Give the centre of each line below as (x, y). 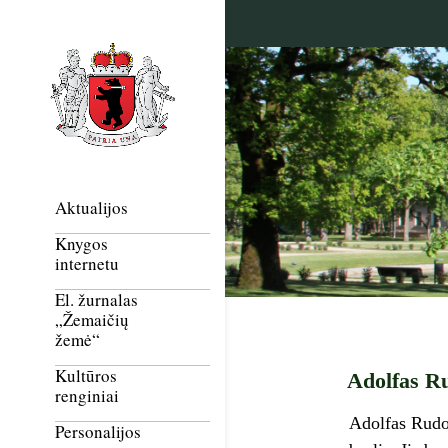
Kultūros (86, 376)
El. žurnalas (96, 300)
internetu (87, 264)
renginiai (87, 396)
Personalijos (98, 432)
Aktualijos (91, 208)
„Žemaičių (92, 320)
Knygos (81, 244)
